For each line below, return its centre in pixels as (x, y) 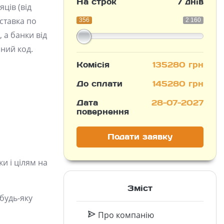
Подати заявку (140, 137)
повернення (103, 112)
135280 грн (178, 65)
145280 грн (178, 84)
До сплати (99, 84)
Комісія (93, 65)
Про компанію (125, 215)
